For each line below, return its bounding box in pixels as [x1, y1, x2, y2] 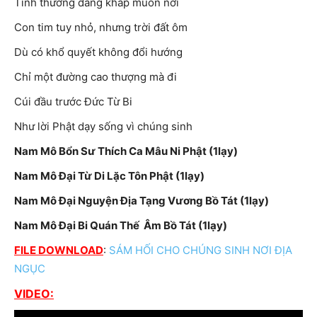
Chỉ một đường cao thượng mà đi [14, 70, 177, 84]
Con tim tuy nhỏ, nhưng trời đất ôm [14, 21, 188, 35]
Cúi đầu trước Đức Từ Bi [14, 95, 132, 109]
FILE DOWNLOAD [14, 243, 103, 258]
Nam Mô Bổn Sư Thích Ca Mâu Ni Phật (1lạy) [14, 144, 238, 158]
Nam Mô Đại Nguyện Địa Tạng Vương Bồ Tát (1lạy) [14, 194, 269, 208]
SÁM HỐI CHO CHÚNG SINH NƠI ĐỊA [109, 243, 292, 258]
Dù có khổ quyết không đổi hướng [14, 45, 183, 59]
